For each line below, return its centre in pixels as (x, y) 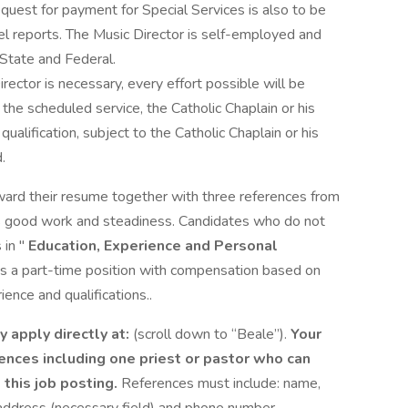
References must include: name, (221, 383)
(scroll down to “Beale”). (212, 334)
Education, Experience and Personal (151, 246)
